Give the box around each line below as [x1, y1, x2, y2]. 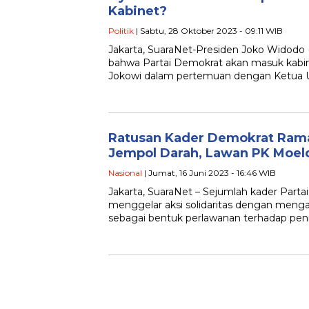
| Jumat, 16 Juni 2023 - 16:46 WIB [142, 168, 276, 178]
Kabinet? [108, 3, 167, 19]
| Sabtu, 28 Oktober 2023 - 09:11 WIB [134, 26, 283, 36]
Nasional [108, 168, 142, 178]
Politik [108, 26, 134, 36]
